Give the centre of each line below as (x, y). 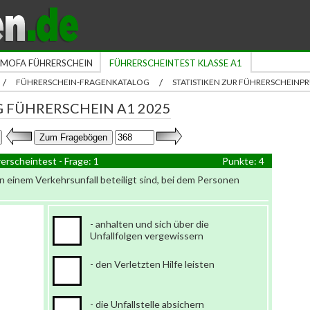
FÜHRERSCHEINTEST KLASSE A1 (176, 63)
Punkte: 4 (243, 161)
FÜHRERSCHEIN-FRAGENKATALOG (83, 82)
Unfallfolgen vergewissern (147, 236)
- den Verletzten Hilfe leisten (152, 264)
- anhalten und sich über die (149, 224)
